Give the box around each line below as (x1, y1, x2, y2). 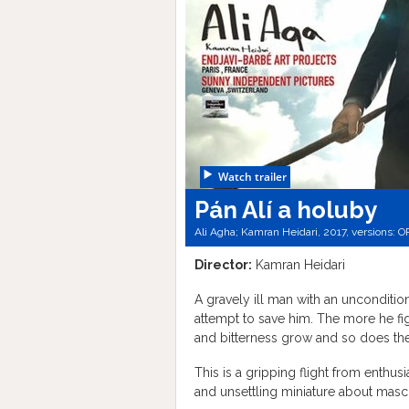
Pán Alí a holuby (194, 196, 377, 224)
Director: (194, 257, 252, 272)
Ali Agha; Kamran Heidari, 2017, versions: (194, 225, 398, 238)
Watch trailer (218, 169, 287, 184)
